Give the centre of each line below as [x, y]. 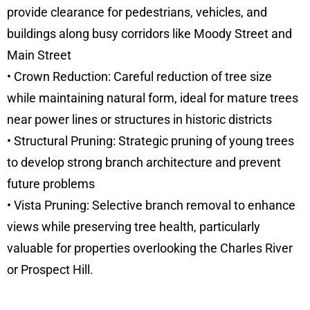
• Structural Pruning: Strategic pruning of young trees [151, 141]
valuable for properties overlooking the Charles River [150, 248]
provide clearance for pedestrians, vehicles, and [137, 12]
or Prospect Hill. [50, 270]
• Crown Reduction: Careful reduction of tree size [139, 77]
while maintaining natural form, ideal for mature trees [153, 98]
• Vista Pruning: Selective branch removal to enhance [151, 206]
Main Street [39, 55]
